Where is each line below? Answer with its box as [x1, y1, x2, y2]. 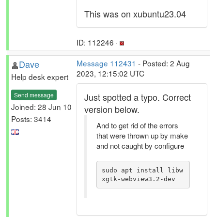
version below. [84, 103, 139, 115]
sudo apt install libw [101, 166, 183, 174]
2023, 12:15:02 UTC [77, 68, 144, 78]
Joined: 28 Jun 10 [11, 101, 72, 112]
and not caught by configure [96, 140, 184, 151]
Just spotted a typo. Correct [84, 91, 191, 103]
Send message [14, 90, 54, 99]
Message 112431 [77, 58, 136, 68]
